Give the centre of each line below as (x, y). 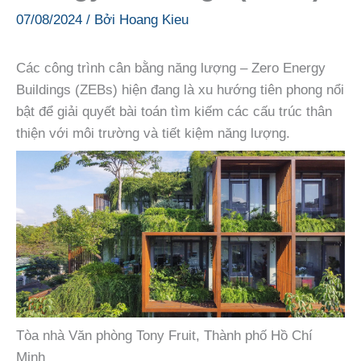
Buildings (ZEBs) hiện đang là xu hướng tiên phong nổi (180, 89)
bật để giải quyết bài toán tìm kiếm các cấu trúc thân (174, 111)
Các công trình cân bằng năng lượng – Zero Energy (171, 68)
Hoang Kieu (154, 19)
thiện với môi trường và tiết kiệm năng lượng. (153, 133)
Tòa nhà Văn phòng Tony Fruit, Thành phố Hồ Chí (164, 335)
